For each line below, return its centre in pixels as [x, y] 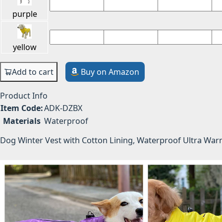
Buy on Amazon [110, 72]
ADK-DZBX [63, 108]
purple [25, 14]
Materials [22, 121]
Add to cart [33, 72]
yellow [25, 47]
